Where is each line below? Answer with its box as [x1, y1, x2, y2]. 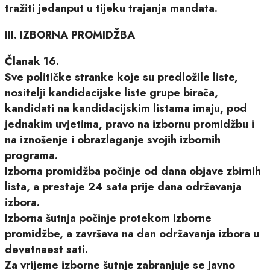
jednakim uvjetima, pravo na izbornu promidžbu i [5, 116, 254, 132]
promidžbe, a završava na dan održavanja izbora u [5, 225, 259, 242]
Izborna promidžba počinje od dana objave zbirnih [5, 163, 261, 179]
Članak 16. [5, 53, 59, 69]
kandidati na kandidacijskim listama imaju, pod [5, 100, 247, 116]
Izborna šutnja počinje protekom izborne [5, 210, 212, 226]
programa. [5, 147, 58, 163]
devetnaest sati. [5, 241, 88, 257]
